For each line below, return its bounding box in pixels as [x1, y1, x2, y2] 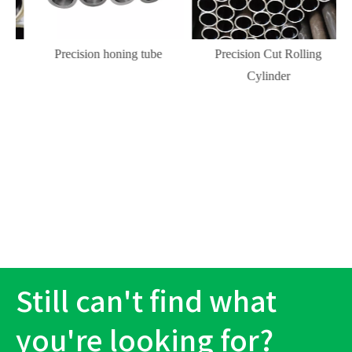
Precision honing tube [42, 47, 150, 60]
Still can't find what [16, 279, 277, 321]
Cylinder [234, 69, 278, 82]
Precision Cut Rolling [203, 47, 310, 60]
